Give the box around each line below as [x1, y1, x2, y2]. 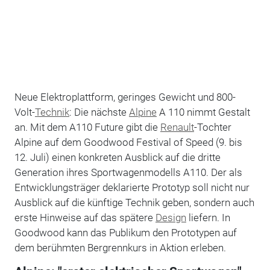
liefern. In [186, 211, 230, 224]
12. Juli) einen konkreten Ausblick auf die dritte [14, 151, 221, 163]
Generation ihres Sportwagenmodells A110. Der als [14, 166, 242, 178]
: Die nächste [69, 105, 129, 118]
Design [155, 211, 186, 224]
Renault [160, 121, 194, 133]
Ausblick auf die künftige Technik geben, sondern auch [14, 196, 254, 209]
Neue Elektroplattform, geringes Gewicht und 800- [14, 90, 236, 103]
